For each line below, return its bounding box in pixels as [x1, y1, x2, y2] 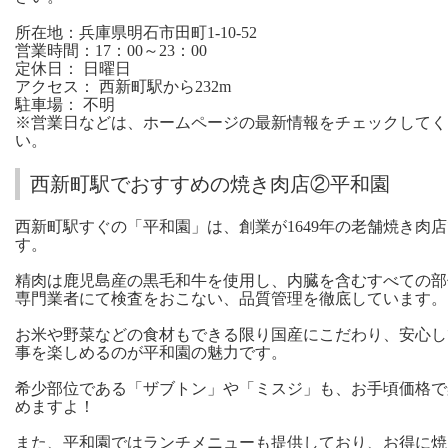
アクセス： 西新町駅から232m [15, 78, 231, 96]
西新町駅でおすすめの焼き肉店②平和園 [30, 173, 390, 196]
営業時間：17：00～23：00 [15, 42, 207, 60]
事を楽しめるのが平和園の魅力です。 [15, 344, 287, 362]
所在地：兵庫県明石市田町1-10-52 [15, 24, 257, 42]
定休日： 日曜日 [15, 60, 131, 78]
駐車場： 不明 [15, 96, 115, 114]
